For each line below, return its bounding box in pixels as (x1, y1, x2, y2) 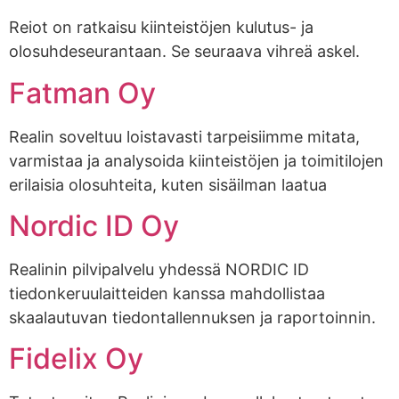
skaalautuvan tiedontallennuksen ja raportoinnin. (9, 307, 376, 327)
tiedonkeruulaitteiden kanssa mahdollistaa (9, 283, 325, 303)
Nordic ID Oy (9, 208, 179, 243)
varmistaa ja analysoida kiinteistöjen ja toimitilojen (9, 151, 384, 170)
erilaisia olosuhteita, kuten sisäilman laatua (9, 175, 327, 194)
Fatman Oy (9, 75, 156, 110)
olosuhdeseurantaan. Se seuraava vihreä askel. (9, 42, 360, 61)
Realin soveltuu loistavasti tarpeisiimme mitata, (9, 126, 360, 146)
